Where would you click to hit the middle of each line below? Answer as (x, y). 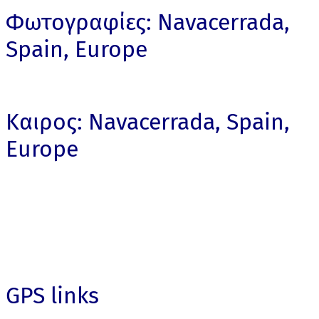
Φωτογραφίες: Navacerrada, (148, 22)
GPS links (52, 296)
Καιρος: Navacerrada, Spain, (148, 122)
